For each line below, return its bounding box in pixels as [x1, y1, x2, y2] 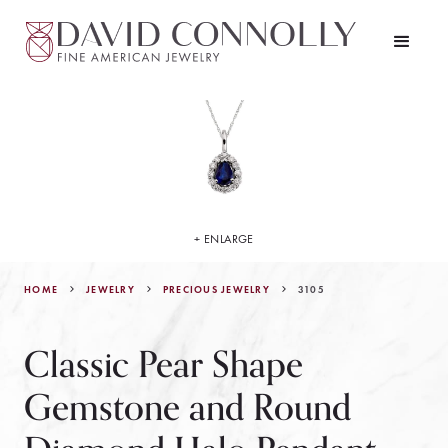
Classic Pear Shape [24, 336, 303, 395]
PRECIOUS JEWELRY [162, 283, 270, 296]
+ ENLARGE [194, 231, 254, 247]
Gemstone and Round [24, 379, 351, 438]
